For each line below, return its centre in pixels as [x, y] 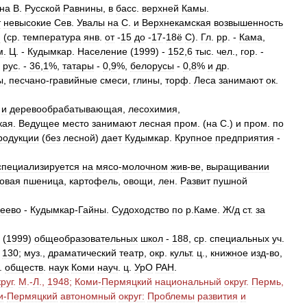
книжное [229, 253]
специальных [240, 238]
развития [218, 296]
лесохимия [153, 109]
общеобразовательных [86, 238]
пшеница [44, 181]
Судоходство [140, 210]
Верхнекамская [176, 23]
